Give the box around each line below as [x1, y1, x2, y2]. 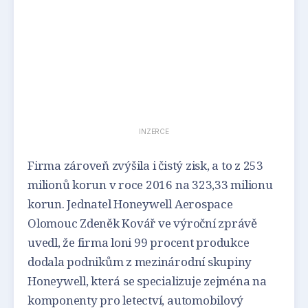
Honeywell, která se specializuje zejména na [27, 272, 267, 289]
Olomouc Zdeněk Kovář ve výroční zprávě [27, 214, 257, 231]
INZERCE [139, 126, 169, 135]
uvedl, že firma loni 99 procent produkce [27, 234, 250, 250]
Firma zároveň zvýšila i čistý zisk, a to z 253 [27, 157, 263, 173]
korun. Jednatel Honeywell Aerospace [27, 195, 233, 212]
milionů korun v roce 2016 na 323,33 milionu [27, 176, 273, 192]
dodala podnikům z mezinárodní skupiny [27, 253, 252, 269]
